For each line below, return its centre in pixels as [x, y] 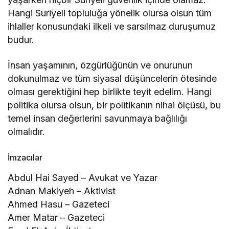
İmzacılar [25, 157]
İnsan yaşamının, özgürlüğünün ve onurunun [100, 65]
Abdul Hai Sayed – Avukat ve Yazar [83, 177]
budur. [21, 39]
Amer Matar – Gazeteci [56, 217]
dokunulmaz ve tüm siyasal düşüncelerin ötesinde [112, 78]
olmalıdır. [26, 131]
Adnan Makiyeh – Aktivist [62, 191]
